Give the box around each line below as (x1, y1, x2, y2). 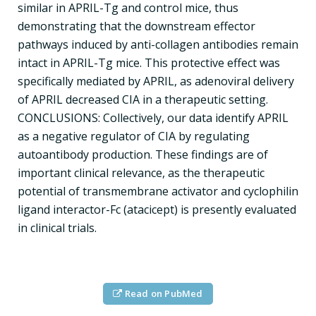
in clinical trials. (18, 219, 97, 236)
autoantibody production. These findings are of (18, 146, 268, 162)
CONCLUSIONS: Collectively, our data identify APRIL (18, 109, 288, 126)
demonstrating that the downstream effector (18, 18, 255, 34)
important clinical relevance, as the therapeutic (18, 164, 265, 181)
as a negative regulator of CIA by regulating (18, 128, 250, 144)
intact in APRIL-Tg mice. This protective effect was (18, 54, 280, 71)
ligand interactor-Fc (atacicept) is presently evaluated (18, 201, 296, 217)
